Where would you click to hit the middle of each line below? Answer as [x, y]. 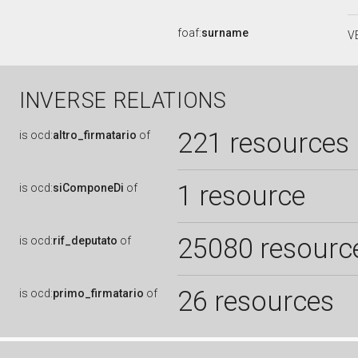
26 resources [256, 301]
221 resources [263, 143]
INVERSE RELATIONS [123, 101]
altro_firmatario [95, 135]
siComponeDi [88, 188]
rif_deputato [85, 241]
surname [225, 33]
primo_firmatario [98, 293]
